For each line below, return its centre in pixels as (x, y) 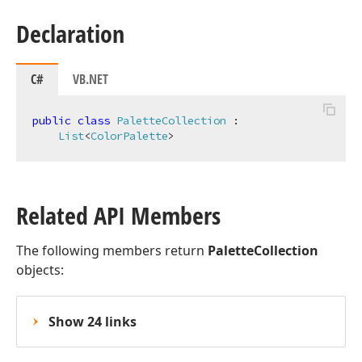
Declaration (70, 34)
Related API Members (118, 215)
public (52, 120)
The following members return (112, 250)
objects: (40, 270)
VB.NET (90, 79)
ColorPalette (129, 136)
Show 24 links (93, 322)
